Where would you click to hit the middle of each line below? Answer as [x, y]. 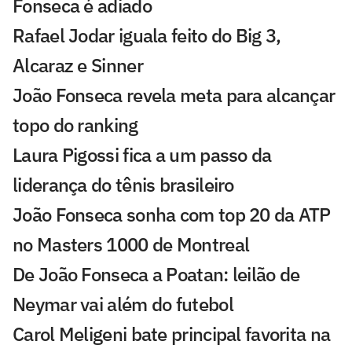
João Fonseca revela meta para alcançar [174, 95]
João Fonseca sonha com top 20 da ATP [172, 215]
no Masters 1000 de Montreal [131, 245]
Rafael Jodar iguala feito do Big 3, [147, 36]
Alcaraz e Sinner [78, 66]
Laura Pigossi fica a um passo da [142, 155]
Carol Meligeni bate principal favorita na [172, 334]
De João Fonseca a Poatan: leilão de [156, 275]
